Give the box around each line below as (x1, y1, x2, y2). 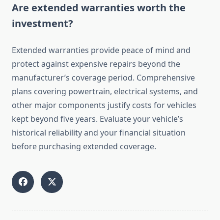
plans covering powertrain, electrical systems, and (12, 86, 198, 97)
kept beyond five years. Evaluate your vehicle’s (12, 113, 183, 125)
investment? (12, 17, 73, 30)
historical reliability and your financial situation (12, 127, 186, 138)
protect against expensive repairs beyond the (12, 58, 180, 70)
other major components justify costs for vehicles (12, 100, 196, 111)
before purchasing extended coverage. (12, 141, 156, 152)
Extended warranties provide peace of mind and (12, 45, 191, 56)
